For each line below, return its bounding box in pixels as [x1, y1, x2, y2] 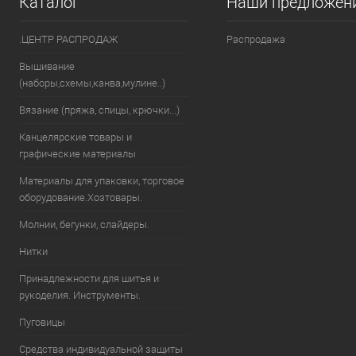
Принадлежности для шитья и [19, 273, 159, 284]
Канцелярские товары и [19, 131, 132, 143]
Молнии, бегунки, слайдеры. [19, 219, 149, 230]
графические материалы [19, 148, 136, 160]
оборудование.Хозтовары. [19, 192, 142, 203]
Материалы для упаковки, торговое [19, 175, 184, 187]
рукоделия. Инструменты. [19, 289, 141, 301]
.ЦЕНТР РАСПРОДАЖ [19, 33, 118, 45]
